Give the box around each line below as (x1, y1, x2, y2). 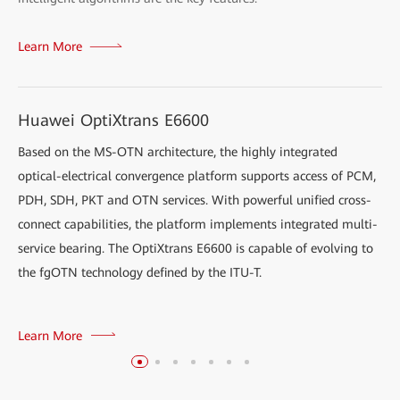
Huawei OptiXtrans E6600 (18, 110, 209, 129)
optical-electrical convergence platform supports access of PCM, (18, 168, 376, 183)
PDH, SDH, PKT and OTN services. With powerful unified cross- (18, 192, 371, 207)
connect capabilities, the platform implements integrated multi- (18, 216, 378, 231)
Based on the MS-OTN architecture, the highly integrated (18, 144, 337, 159)
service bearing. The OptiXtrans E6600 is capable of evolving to (18, 240, 373, 255)
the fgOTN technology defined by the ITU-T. (18, 264, 262, 279)
